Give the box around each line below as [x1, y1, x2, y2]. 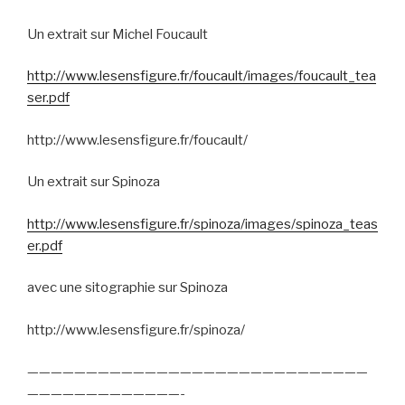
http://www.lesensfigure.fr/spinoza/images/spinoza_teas [27, 215, 378, 232]
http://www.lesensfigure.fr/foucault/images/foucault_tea [27, 68, 376, 85]
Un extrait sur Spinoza [27, 174, 160, 191]
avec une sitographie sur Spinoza [27, 279, 228, 297]
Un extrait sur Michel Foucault [27, 25, 208, 42]
